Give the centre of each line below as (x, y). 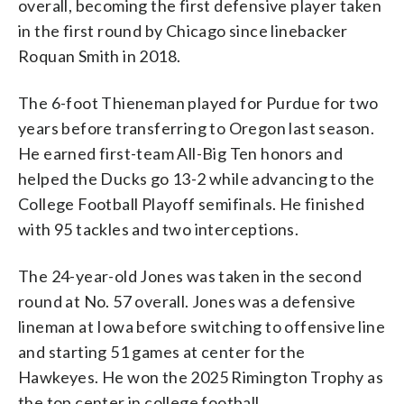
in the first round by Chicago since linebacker (183, 30)
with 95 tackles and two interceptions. (159, 229)
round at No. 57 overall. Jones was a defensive (187, 301)
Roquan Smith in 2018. (100, 55)
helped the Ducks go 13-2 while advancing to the (197, 178)
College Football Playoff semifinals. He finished (192, 203)
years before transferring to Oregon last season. (197, 128)
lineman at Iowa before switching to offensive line (202, 326)
